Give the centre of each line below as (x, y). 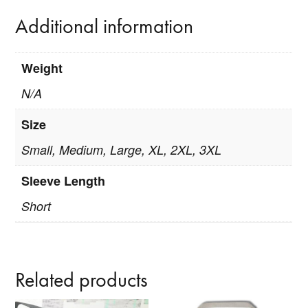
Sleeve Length (64, 181)
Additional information (104, 26)
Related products (82, 280)
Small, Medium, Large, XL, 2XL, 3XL (122, 150)
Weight (42, 68)
